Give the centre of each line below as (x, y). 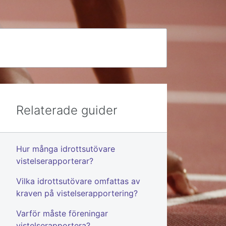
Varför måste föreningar (62, 214)
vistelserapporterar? (55, 161)
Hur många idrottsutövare (66, 149)
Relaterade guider (67, 110)
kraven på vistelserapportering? (77, 193)
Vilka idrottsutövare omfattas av (78, 181)
